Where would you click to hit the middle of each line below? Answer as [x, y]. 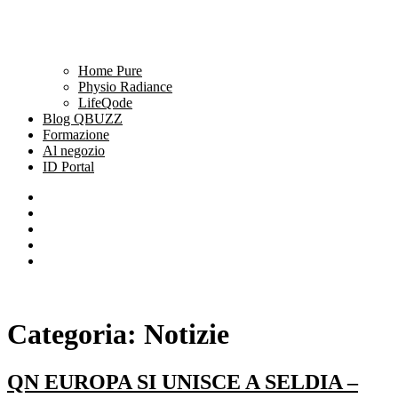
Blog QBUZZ [83, 119]
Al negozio [74, 151]
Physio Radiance [125, 87]
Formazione [76, 135]
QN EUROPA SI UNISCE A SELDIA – [183, 382]
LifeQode [105, 103]
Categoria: [76, 334]
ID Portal [68, 167]
